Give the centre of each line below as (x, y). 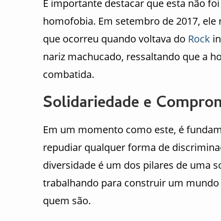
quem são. (67, 201)
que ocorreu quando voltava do (115, 39)
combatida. (69, 74)
